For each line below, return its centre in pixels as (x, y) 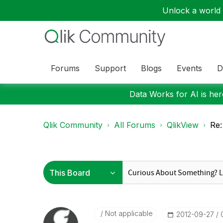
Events (189, 68)
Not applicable (128, 213)
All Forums (135, 125)
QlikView (183, 125)
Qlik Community (73, 125)
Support (110, 68)
